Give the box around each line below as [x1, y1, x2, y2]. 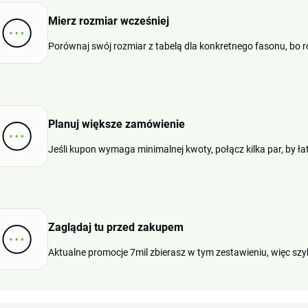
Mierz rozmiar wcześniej [48, 14, 169, 27]
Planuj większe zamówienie [48, 118, 185, 131]
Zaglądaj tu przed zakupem [48, 221, 184, 234]
